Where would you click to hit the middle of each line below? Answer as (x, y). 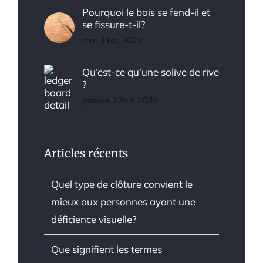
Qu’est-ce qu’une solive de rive (151, 72)
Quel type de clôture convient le (122, 184)
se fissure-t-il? (114, 24)
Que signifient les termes (107, 249)
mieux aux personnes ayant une (123, 202)
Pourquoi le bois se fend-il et (146, 12)
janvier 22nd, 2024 (120, 100)
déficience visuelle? (94, 220)
